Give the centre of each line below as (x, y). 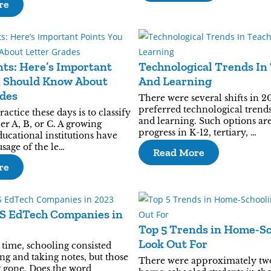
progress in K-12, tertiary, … (198, 132)
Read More (179, 152)
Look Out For (173, 244)
